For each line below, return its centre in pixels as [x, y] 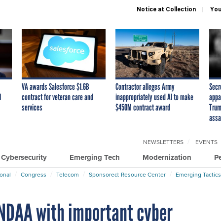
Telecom [68, 174]
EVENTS [206, 142]
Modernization [167, 157]
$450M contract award [143, 107]
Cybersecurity [24, 157]
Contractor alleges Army [145, 87]
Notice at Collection [166, 9]
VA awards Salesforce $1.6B [55, 87]
